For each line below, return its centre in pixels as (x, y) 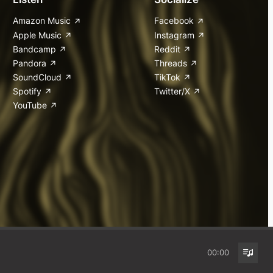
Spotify (27, 91)
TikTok (167, 77)
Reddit (167, 49)
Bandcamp (34, 49)
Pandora (29, 63)
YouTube (30, 105)
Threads (171, 63)
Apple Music (37, 35)
